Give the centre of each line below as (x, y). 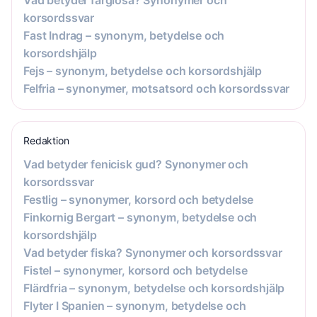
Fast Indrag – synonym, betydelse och (124, 35)
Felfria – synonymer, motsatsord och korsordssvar (157, 88)
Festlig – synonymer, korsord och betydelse (139, 199)
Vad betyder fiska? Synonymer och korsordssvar (153, 252)
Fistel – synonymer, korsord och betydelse (136, 270)
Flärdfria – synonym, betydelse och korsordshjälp (154, 288)
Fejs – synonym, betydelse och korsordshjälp (143, 70)
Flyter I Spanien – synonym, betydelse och (135, 305)
